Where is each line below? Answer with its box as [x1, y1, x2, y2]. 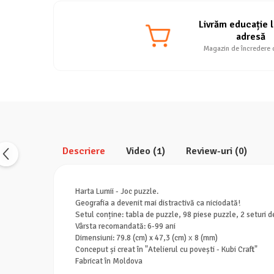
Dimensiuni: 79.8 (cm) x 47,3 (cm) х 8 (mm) [75, 233, 218, 243]
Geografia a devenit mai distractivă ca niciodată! [75, 198, 240, 208]
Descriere [62, 145, 105, 157]
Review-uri [186, 145, 235, 157]
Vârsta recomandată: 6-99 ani [75, 221, 176, 231]
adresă [236, 31, 265, 43]
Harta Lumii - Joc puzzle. [75, 187, 158, 196]
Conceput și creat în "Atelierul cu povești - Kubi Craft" [75, 245, 257, 254]
